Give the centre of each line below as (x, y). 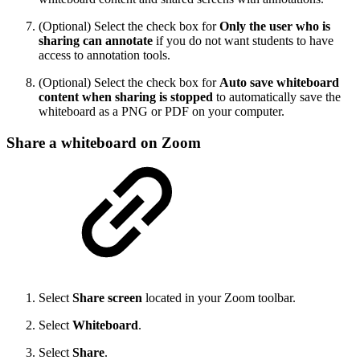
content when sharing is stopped (126, 96)
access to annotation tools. (104, 55)
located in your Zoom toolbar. (219, 298)
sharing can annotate (96, 40)
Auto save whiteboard (279, 82)
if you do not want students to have (243, 40)
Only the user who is (275, 26)
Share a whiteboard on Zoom (104, 142)
